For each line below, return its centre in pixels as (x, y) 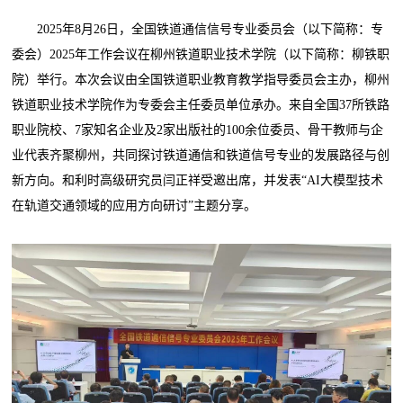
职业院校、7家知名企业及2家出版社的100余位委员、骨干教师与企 (198, 130)
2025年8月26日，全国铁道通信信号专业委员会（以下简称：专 (198, 29)
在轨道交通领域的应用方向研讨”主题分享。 (134, 205)
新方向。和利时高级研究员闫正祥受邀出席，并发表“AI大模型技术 (198, 180)
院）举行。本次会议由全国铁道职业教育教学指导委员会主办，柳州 (201, 79)
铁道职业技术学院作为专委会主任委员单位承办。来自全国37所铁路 (201, 104)
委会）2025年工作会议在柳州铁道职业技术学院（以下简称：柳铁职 (201, 54)
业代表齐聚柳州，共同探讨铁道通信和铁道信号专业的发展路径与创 (201, 155)
